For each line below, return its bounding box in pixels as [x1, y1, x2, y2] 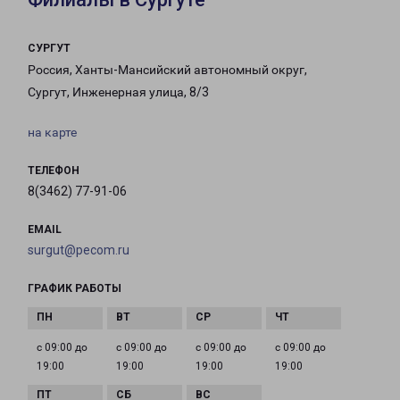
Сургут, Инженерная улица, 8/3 [28, 85, 209, 100]
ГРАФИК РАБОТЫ [28, 282, 121, 296]
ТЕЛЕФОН [28, 164, 79, 178]
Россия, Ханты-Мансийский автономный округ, [28, 62, 307, 78]
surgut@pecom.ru [28, 243, 129, 258]
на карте [28, 125, 77, 140]
